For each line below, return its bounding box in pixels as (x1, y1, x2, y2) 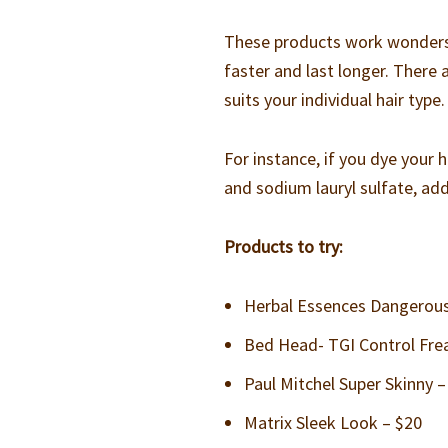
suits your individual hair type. (224, 88, 446, 111)
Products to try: (224, 235, 344, 258)
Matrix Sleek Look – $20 (244, 411, 423, 434)
